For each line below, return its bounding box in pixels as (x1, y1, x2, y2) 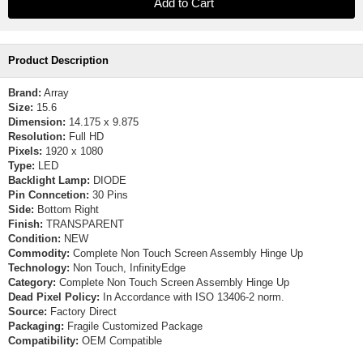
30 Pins (89, 189, 128, 201)
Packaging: (8, 320, 64, 332)
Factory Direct (47, 305, 117, 318)
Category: (8, 276, 56, 288)
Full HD (66, 130, 104, 143)
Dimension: (8, 116, 66, 128)
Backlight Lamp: (8, 174, 90, 186)
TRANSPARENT (43, 218, 124, 230)
